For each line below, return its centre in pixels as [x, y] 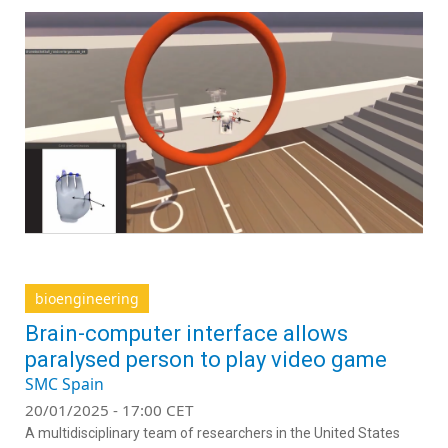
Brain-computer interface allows [186, 334]
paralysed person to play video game [206, 360]
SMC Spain [64, 384]
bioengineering [87, 299]
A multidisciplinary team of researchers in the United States [212, 433]
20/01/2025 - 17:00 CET [109, 410]
